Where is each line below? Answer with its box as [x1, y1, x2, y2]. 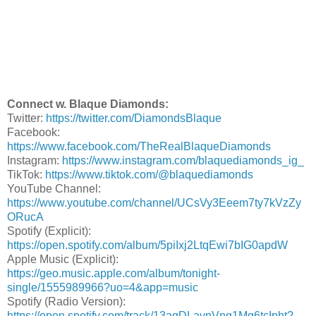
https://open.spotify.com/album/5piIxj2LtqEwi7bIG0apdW [7, 239, 288, 252]
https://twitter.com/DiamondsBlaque [46, 112, 221, 125]
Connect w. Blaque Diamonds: [7, 98, 169, 111]
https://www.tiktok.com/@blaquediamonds [45, 169, 253, 181]
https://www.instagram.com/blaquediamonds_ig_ [62, 154, 304, 167]
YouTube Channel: [7, 183, 101, 195]
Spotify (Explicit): [7, 225, 91, 238]
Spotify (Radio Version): [7, 296, 126, 308]
